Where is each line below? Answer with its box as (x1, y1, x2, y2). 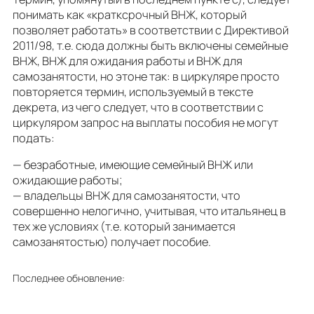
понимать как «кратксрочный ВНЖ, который (13, 7, 247, 23)
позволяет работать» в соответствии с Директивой (13, 22, 289, 39)
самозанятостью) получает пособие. (13, 234, 211, 250)
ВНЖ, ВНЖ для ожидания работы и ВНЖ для (13, 53, 243, 69)
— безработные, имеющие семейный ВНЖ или (13, 157, 253, 173)
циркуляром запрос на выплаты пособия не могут (13, 115, 278, 131)
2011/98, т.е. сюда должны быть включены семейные (13, 38, 288, 54)
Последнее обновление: (13, 271, 125, 285)
